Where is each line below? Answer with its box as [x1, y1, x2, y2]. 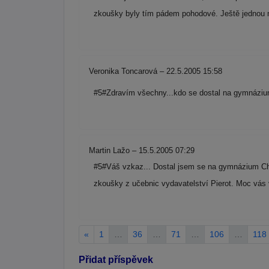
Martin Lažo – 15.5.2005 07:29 [89, 146, 195, 156]
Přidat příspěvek [79, 254, 153, 265]
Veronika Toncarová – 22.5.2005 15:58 [89, 67, 222, 76]
